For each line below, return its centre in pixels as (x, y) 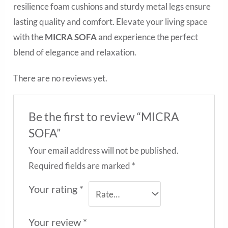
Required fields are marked (80, 166)
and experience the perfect (148, 37)
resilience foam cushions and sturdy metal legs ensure (112, 7)
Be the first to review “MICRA (104, 117)
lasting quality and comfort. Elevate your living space (111, 22)
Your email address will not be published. (103, 151)
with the (29, 37)
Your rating (54, 189)
